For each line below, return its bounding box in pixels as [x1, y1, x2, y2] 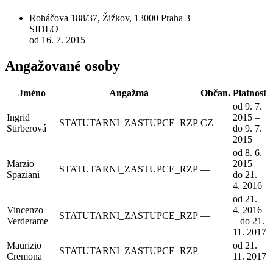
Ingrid [7, 112, 30, 123]
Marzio [7, 158, 34, 169]
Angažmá [108, 88, 149, 99]
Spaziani [7, 169, 40, 180]
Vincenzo [7, 205, 43, 216]
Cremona [7, 251, 42, 262]
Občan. [200, 88, 230, 99]
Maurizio [7, 240, 41, 251]
